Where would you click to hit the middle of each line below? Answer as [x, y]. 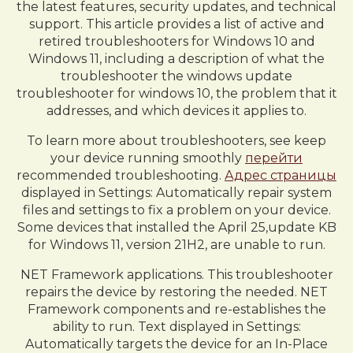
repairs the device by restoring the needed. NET [176, 292]
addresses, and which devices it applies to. [176, 111]
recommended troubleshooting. [121, 175]
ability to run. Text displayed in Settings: [176, 327]
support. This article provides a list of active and [176, 24]
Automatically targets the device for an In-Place [176, 344]
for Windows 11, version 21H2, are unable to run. [176, 245]
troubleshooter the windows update [176, 76]
